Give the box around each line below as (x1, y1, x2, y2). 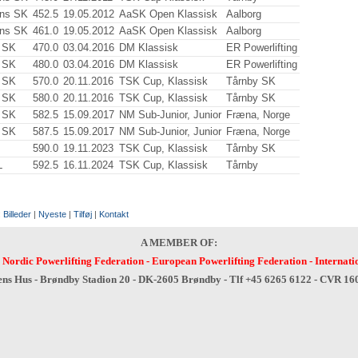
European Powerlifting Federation (151, 255, 307, 267)
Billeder (3, 209, 31, 219)
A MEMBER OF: (141, 237, 217, 249)
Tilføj (74, 209, 92, 219)
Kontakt (99, 209, 129, 219)
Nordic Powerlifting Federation (2, 255, 144, 267)
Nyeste (38, 209, 66, 219)
